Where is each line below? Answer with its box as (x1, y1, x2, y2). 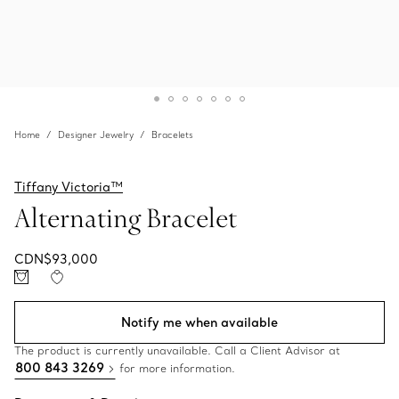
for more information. (116, 362, 235, 375)
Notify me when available (121, 314, 278, 330)
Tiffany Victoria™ (14, 179, 123, 195)
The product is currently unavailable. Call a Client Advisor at (14, 344, 340, 357)
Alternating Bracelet (14, 199, 237, 235)
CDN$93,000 (14, 251, 98, 267)
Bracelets (151, 129, 193, 141)
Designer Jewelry (58, 129, 134, 141)
